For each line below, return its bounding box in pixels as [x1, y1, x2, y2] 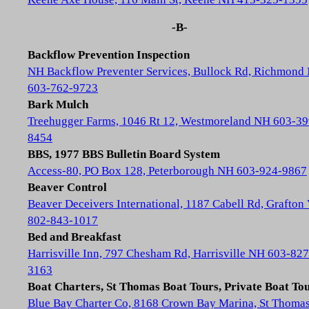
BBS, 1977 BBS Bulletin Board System [28, 148, 220, 161]
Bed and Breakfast [28, 230, 121, 243]
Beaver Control [28, 181, 107, 194]
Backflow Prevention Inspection [28, 48, 190, 61]
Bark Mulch [28, 98, 88, 111]
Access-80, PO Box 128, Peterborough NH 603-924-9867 [28, 164, 307, 177]
